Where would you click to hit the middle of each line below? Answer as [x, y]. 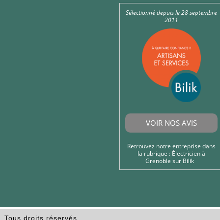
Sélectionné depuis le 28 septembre [171, 12]
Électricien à [188, 153]
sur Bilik [184, 161]
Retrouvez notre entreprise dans [171, 146]
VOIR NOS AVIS [171, 123]
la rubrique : [154, 153]
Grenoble [158, 161]
